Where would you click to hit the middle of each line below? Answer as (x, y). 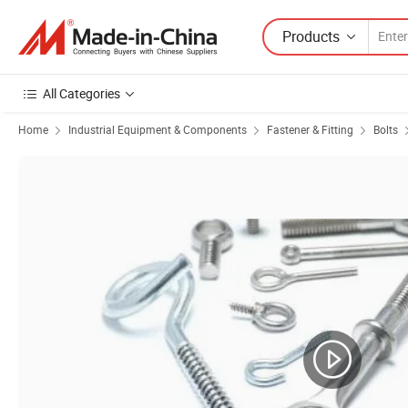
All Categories (82, 93)
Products (311, 36)
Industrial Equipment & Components (158, 129)
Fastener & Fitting (310, 129)
